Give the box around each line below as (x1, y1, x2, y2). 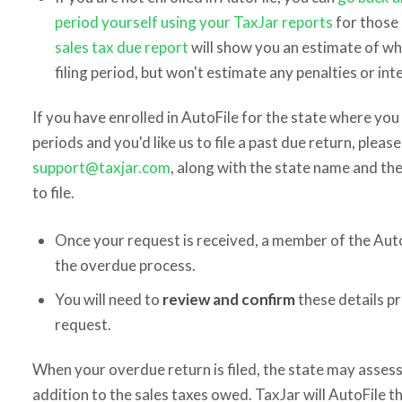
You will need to (54, 290, 162, 309)
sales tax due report (54, 38, 188, 57)
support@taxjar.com (31, 157, 170, 177)
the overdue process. (54, 256, 196, 275)
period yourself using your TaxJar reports (54, 13, 333, 31)
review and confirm (162, 290, 295, 309)
